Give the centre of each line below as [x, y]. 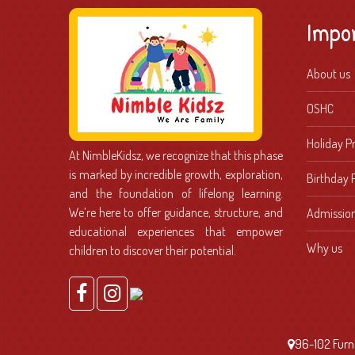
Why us [324, 248]
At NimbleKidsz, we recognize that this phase [176, 155]
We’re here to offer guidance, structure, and [176, 212]
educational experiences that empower [176, 231]
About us [328, 73]
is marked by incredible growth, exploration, [176, 174]
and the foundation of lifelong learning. [176, 193]
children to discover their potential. [153, 250]
